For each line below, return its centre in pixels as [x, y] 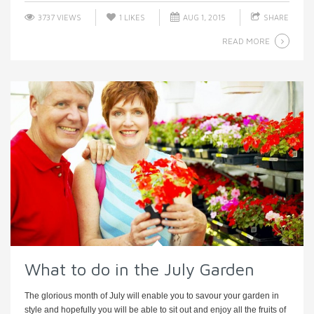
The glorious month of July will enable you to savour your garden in [152, 296]
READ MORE [246, 41]
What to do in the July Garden [139, 269]
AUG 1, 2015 [203, 17]
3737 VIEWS [59, 17]
